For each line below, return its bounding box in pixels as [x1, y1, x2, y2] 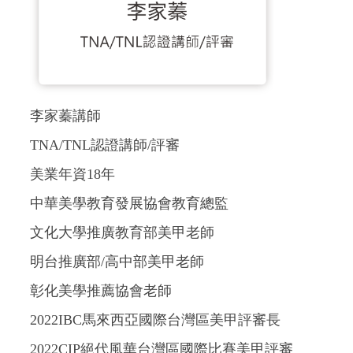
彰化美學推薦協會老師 [30, 283, 172, 299]
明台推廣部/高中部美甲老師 [30, 254, 204, 270]
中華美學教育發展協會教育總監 [30, 195, 229, 212]
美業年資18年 [30, 166, 115, 183]
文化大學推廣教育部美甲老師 [30, 225, 214, 241]
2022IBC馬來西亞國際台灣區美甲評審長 [30, 312, 281, 329]
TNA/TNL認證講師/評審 [30, 137, 180, 154]
